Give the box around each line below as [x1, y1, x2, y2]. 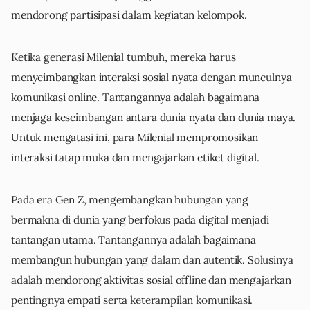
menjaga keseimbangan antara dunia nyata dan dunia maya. [11, 111, 296, 125]
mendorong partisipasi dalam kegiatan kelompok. [11, 8, 247, 22]
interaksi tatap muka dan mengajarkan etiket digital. [11, 151, 259, 165]
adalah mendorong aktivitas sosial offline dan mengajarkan [11, 273, 291, 287]
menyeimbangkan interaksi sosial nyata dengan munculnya [11, 71, 292, 84]
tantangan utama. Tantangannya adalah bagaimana [11, 233, 256, 247]
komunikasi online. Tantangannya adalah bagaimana [11, 91, 260, 104]
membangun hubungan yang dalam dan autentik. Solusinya [11, 253, 293, 267]
